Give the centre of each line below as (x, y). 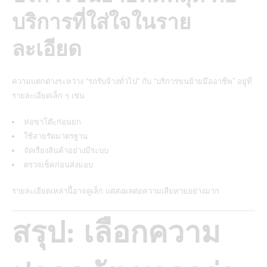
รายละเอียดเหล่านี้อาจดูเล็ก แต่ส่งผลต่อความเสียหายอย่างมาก (116, 191)
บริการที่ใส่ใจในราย (102, 22)
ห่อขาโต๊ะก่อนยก (52, 122)
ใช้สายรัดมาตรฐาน (56, 136)
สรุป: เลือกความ (116, 232)
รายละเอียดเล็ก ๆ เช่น (48, 95)
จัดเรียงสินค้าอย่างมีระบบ (66, 150)
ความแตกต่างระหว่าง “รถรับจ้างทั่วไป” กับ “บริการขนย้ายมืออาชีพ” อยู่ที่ (132, 81)
